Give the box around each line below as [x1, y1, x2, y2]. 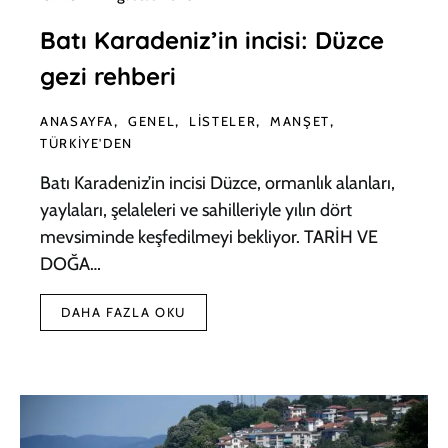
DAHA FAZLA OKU [61, 304, 186, 321]
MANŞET [270, 113, 330, 130]
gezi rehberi [40, 61, 176, 92]
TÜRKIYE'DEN [40, 135, 133, 152]
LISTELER [189, 113, 257, 130]
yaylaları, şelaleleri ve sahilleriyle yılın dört [40, 199, 352, 222]
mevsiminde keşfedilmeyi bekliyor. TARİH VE [40, 226, 378, 249]
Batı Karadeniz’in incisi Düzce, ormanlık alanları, [40, 172, 395, 195]
